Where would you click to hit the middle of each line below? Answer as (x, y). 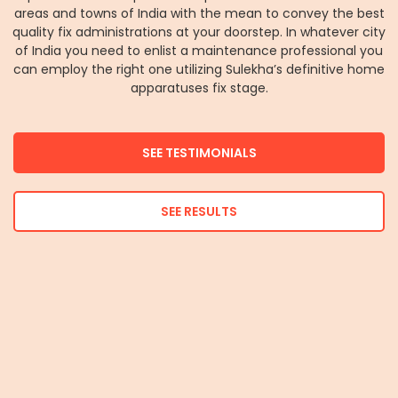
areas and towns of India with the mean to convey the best (199, 13)
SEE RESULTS (199, 212)
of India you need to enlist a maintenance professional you (199, 50)
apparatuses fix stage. (199, 88)
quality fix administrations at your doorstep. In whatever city (199, 32)
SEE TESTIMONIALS (199, 153)
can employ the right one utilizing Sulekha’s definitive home (199, 69)
